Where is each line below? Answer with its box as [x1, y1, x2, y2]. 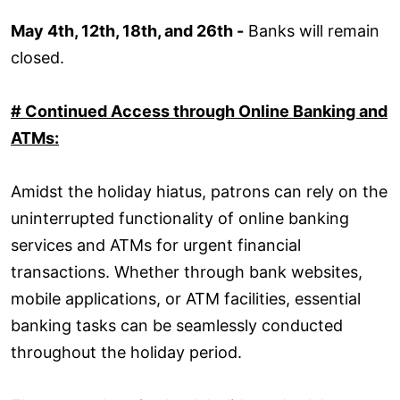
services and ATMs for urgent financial [11, 235, 301, 254]
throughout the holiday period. [11, 342, 242, 362]
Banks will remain [244, 21, 379, 40]
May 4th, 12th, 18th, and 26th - [11, 21, 244, 40]
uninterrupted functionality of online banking [11, 208, 349, 228]
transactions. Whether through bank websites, [11, 262, 362, 281]
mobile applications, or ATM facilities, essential [11, 288, 361, 308]
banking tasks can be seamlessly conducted [11, 315, 343, 335]
